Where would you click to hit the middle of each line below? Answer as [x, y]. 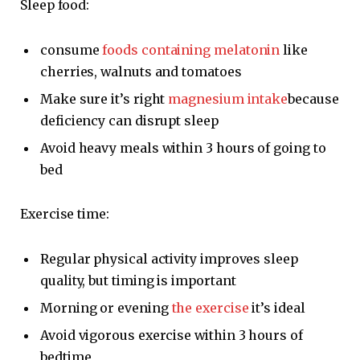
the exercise [210, 308]
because [313, 98]
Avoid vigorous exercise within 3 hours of [172, 335]
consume [72, 49]
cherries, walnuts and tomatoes [141, 71]
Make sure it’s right [104, 98]
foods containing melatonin [191, 49]
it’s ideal [277, 308]
